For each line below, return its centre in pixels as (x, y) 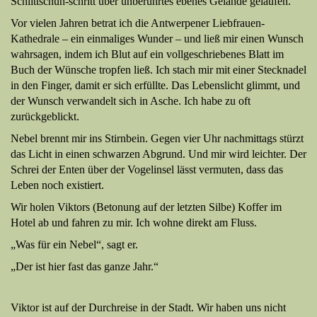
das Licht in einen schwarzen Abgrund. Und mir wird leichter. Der (158, 154)
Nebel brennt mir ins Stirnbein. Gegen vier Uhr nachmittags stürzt (157, 138)
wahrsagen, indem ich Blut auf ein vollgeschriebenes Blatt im (147, 54)
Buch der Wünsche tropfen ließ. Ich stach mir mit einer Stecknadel (158, 69)
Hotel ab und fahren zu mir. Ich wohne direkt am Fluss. (134, 222)
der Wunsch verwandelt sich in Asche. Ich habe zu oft (131, 100)
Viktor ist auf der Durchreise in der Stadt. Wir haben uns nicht (148, 307)
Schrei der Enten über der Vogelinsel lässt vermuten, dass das (147, 169)
